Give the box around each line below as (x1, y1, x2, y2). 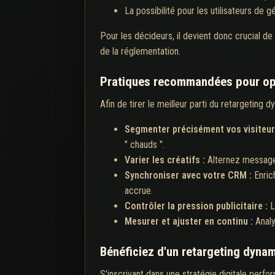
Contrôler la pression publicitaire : (125, 199, 270, 212)
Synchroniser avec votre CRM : (125, 169, 254, 181)
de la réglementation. (100, 45, 180, 57)
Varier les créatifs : (125, 153, 207, 166)
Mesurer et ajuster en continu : (125, 215, 255, 227)
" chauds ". (125, 138, 165, 150)
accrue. (125, 184, 153, 196)
